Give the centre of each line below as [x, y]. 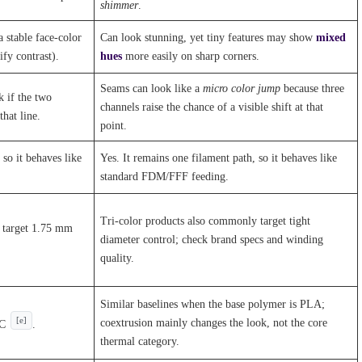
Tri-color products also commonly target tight [206, 221]
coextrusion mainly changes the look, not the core [214, 323]
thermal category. [140, 341]
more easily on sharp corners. [191, 56]
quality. [118, 258]
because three [313, 88]
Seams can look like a [152, 88]
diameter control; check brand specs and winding [212, 240]
